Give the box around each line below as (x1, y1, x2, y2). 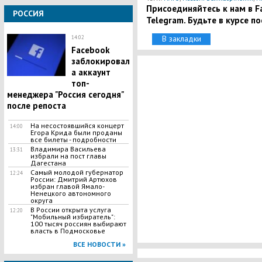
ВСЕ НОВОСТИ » (73, 240, 126, 249)
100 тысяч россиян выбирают (30, 219, 126, 228)
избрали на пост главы (30, 151, 106, 160)
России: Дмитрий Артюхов (30, 175, 117, 184)
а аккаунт (71, 67, 111, 78)
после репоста (6, 100, 66, 111)
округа (30, 196, 53, 205)
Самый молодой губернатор (30, 168, 123, 177)
